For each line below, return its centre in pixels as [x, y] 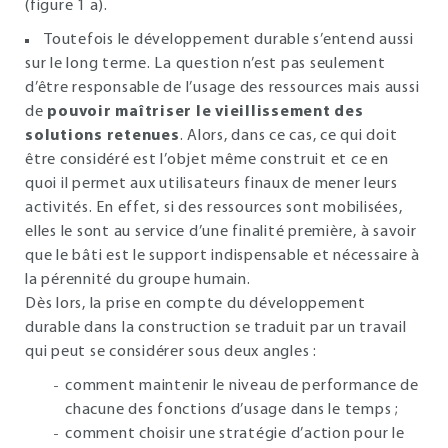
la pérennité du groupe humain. [138, 280]
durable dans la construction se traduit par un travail [216, 328]
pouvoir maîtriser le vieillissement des [205, 112]
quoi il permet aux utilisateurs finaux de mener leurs [211, 184]
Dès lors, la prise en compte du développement [195, 304]
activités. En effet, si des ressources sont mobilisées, [214, 208]
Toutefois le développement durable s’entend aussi [229, 40]
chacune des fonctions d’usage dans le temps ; [232, 410]
